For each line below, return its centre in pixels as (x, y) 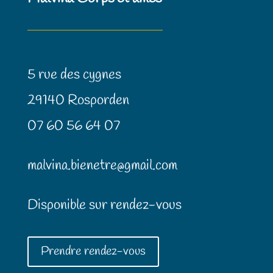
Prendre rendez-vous (93, 251)
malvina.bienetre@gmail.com (102, 165)
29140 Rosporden (78, 100)
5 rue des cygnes (74, 75)
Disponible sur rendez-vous (104, 205)
